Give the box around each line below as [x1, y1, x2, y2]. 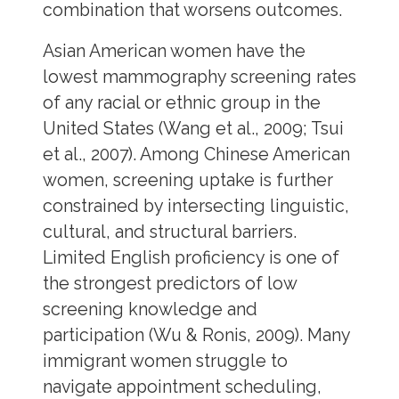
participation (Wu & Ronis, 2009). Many [42, 325, 350, 346]
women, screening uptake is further [42, 170, 333, 191]
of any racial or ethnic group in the [42, 93, 321, 114]
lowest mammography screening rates [42, 67, 356, 88]
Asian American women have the [42, 41, 305, 62]
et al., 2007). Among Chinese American [42, 144, 350, 166]
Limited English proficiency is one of [42, 248, 339, 269]
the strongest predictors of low [42, 273, 297, 295]
